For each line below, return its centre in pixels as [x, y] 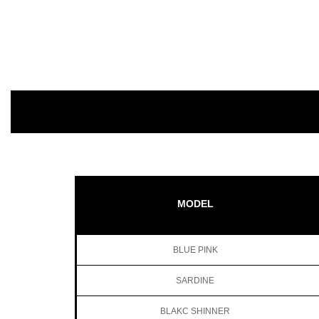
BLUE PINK [195, 250]
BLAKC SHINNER [195, 311]
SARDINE [195, 280]
